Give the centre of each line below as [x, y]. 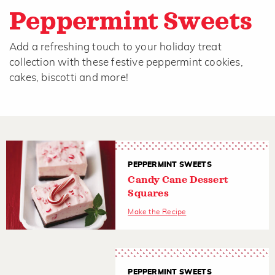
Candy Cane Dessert [178, 180]
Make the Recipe [157, 211]
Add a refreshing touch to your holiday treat [115, 47]
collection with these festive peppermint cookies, [126, 62]
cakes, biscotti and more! [69, 77]
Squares [148, 193]
